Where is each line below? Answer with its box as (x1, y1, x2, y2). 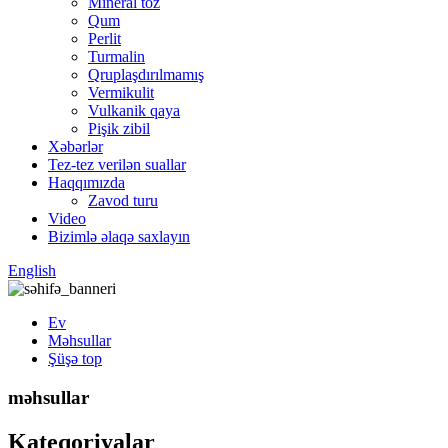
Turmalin (88, 48, 145, 65)
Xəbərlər (48, 138, 103, 155)
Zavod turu (88, 192, 158, 209)
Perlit (88, 30, 121, 47)
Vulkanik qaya (88, 102, 180, 119)
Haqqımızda (48, 174, 125, 191)
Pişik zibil (88, 120, 150, 137)
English (8, 262, 56, 279)
